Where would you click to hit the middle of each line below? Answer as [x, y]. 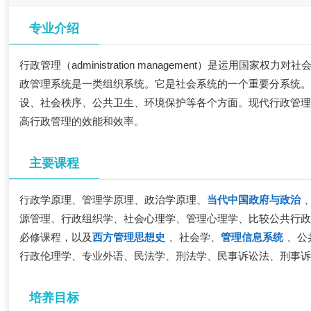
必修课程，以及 [56, 237]
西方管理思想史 [129, 237]
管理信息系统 [252, 237]
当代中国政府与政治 [254, 200]
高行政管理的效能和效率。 [82, 121]
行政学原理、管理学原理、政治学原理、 [114, 200]
